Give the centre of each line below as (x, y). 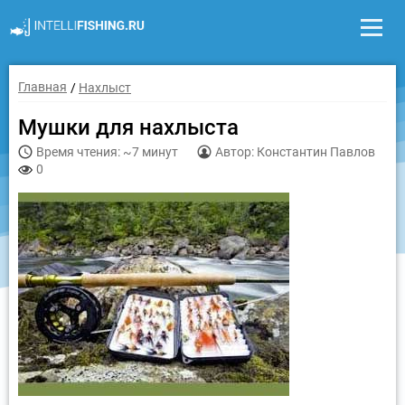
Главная (42, 87)
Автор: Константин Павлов (295, 152)
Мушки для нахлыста (128, 128)
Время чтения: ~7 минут (107, 152)
